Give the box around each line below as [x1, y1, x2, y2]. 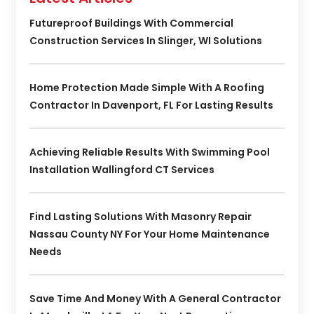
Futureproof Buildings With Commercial [29, 15, 234, 30]
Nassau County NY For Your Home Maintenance [29, 226, 271, 241]
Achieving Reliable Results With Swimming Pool [29, 144, 271, 159]
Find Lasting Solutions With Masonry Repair [29, 209, 252, 224]
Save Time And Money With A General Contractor [29, 291, 282, 306]
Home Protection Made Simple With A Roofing [29, 80, 265, 95]
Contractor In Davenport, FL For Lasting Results [29, 97, 274, 112]
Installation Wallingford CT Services [29, 162, 215, 177]
